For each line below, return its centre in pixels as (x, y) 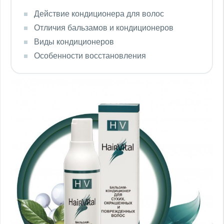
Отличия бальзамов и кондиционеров (104, 28)
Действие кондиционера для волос (99, 14)
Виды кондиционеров (74, 42)
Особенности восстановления (90, 56)
